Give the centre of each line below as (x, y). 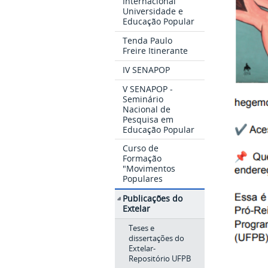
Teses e (141, 228)
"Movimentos (149, 169)
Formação (142, 159)
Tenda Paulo (148, 41)
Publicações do (153, 198)
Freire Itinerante (156, 51)
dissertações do (156, 238)
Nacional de (147, 109)
